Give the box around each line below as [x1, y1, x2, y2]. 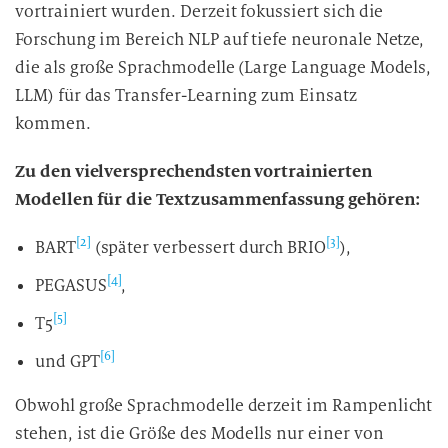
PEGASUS [35, 275, 107, 296]
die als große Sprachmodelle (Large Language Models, [15, 57, 432, 78]
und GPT [35, 351, 100, 372]
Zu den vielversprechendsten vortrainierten [15, 161, 372, 182]
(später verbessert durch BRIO [90, 237, 327, 258]
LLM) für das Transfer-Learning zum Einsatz [15, 85, 357, 106]
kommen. [15, 113, 91, 134]
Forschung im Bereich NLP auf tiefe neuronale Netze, [15, 29, 425, 50]
